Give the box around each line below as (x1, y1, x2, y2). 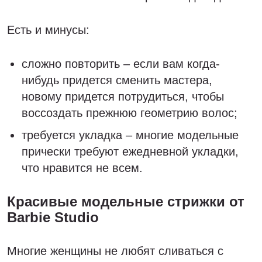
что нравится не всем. (22, 161, 143, 174)
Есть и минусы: (7, 23, 89, 36)
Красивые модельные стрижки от (7, 194, 244, 209)
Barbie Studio (7, 209, 99, 225)
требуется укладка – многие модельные (22, 129, 239, 142)
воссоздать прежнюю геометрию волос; (22, 106, 237, 119)
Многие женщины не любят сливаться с (7, 244, 223, 257)
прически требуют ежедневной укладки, (22, 145, 239, 158)
